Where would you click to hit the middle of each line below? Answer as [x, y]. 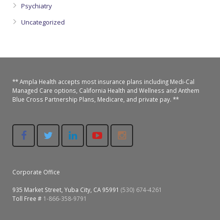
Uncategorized [43, 22]
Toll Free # [28, 198]
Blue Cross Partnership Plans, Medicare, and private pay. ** [96, 99]
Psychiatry [37, 6]
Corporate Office [36, 172]
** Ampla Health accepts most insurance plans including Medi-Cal [103, 82]
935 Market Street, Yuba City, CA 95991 [67, 190]
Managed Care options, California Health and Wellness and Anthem [106, 90]
